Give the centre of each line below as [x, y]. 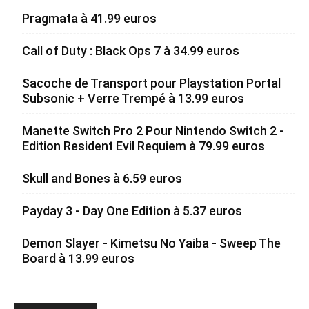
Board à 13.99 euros [78, 258]
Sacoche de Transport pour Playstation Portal [151, 83]
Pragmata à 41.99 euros [89, 18]
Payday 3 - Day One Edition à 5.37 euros [132, 210]
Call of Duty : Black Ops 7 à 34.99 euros [131, 50]
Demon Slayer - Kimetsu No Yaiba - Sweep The [151, 243]
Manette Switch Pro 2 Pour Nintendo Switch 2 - [153, 130]
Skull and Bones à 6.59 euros [102, 178]
